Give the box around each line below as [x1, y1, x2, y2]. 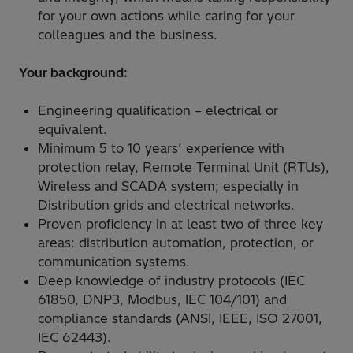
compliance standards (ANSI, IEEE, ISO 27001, [38, 310, 322, 326]
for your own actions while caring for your [38, 7, 295, 24]
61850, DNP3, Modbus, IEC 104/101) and [38, 291, 287, 307]
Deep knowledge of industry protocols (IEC [38, 272, 305, 288]
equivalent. [38, 121, 107, 137]
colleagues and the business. [38, 26, 217, 43]
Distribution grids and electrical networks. [38, 196, 295, 213]
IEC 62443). [38, 329, 111, 345]
